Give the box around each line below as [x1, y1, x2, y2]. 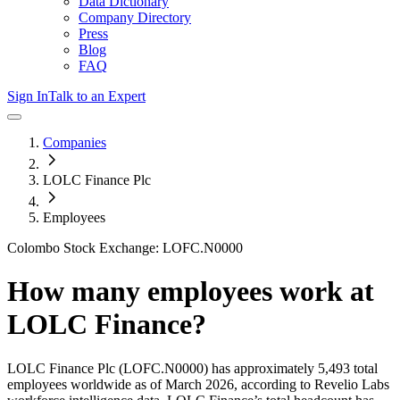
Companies [43, 135, 106, 150]
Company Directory [79, 10, 191, 25]
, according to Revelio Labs [234, 376, 389, 392]
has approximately [208, 360, 314, 376]
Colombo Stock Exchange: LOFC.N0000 [7, 240, 243, 255]
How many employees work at [7, 275, 374, 308]
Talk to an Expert [48, 88, 146, 104]
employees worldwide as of [7, 376, 162, 392]
